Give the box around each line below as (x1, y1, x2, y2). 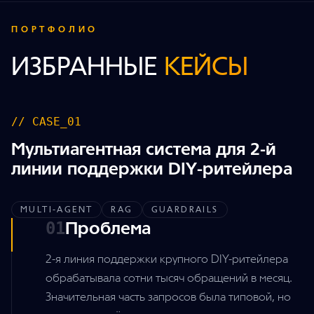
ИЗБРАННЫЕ (11, 51, 164, 82)
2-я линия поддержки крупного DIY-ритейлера (46, 252, 288, 266)
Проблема (65, 218, 151, 239)
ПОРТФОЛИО (11, 25, 99, 35)
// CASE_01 (11, 115, 81, 129)
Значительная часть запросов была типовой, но (46, 290, 291, 304)
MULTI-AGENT (20, 205, 93, 215)
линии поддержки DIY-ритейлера (11, 158, 292, 179)
